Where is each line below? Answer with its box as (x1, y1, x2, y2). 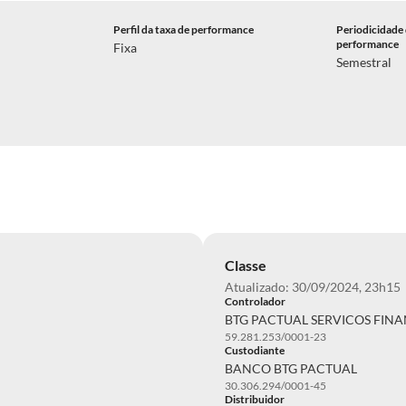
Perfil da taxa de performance (112, 23, 254, 36)
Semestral (336, 54, 392, 70)
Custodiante (225, 343, 285, 357)
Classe (225, 256, 266, 274)
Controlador (225, 295, 285, 308)
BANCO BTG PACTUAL (225, 361, 357, 376)
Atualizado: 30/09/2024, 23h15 (225, 279, 401, 295)
